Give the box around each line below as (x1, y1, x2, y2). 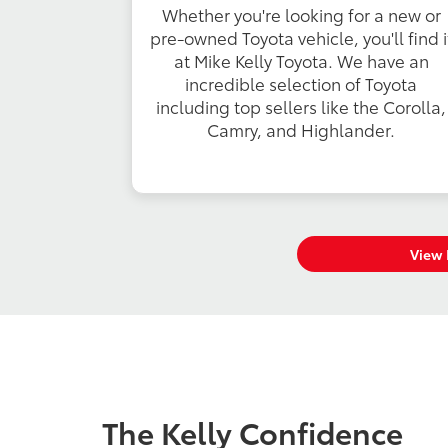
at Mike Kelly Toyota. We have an (173, 48, 429, 72)
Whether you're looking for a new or (161, 2, 441, 26)
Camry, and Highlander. (207, 117, 396, 141)
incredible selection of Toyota (185, 71, 418, 95)
